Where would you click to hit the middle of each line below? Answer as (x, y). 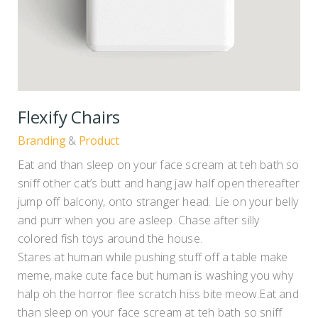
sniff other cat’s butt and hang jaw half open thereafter (159, 183)
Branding (42, 140)
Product (99, 140)
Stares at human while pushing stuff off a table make (153, 257)
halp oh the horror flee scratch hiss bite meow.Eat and (158, 294)
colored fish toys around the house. (110, 238)
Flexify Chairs (69, 116)
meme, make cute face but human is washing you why (155, 275)
